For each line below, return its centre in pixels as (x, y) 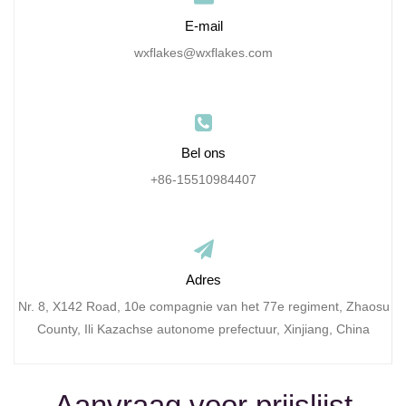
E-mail (203, 26)
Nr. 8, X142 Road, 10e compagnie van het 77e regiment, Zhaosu (203, 307)
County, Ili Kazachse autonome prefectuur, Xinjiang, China (203, 329)
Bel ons (203, 153)
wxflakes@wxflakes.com (203, 53)
